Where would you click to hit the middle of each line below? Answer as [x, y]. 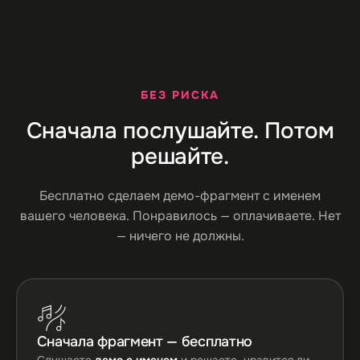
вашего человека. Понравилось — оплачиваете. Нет [180, 216]
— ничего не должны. [180, 236]
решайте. [180, 157]
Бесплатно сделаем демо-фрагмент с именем [180, 196]
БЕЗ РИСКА [180, 95]
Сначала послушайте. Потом [180, 131]
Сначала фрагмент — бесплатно [145, 341]
